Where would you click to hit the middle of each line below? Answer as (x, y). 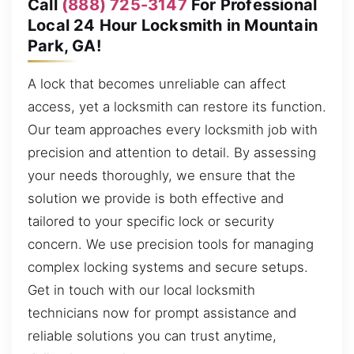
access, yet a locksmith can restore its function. (177, 106)
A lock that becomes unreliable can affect (157, 83)
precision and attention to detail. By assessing (172, 152)
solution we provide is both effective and (156, 198)
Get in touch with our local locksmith (141, 290)
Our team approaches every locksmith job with (173, 129)
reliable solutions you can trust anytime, (152, 335)
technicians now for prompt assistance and (162, 313)
